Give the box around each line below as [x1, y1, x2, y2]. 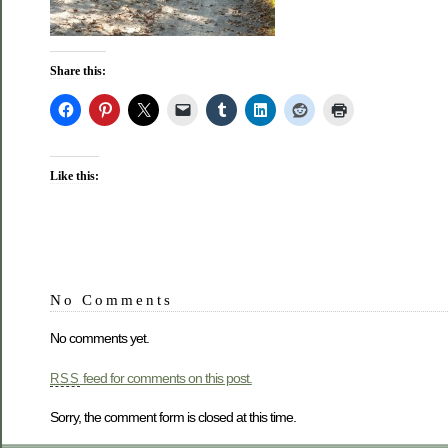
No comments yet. [50, 330, 149, 347]
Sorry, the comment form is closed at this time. [50, 408, 296, 425]
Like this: [50, 168, 99, 183]
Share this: [50, 63, 106, 78]
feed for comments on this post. [79, 369, 252, 386]
